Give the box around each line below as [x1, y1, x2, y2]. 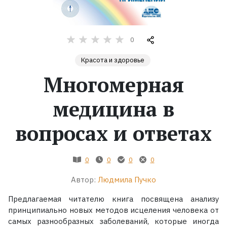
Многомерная [43, 70, 184, 98]
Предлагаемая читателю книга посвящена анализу [8, 194, 219, 204]
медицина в [53, 95, 174, 122]
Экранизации [8, 69, 73, 84]
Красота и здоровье [81, 55, 144, 64]
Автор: [71, 174, 96, 184]
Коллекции [8, 102, 62, 116]
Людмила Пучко [98, 174, 156, 184]
